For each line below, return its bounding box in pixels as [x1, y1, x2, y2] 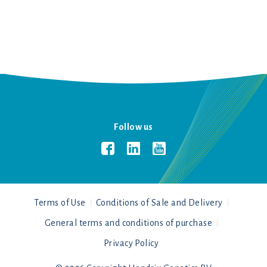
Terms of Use [34, 198, 86, 207]
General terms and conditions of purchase [44, 218, 213, 228]
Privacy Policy [103, 238, 159, 248]
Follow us [114, 122, 153, 132]
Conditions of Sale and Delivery [95, 198, 223, 207]
